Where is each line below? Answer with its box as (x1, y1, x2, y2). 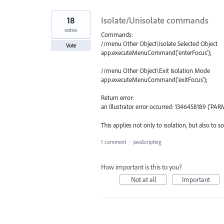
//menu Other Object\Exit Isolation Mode (101, 66, 210, 75)
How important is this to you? (101, 162, 182, 171)
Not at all (130, 174, 156, 184)
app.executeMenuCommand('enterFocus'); (101, 48, 211, 56)
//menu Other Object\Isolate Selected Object (101, 39, 217, 47)
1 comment (101, 138, 126, 145)
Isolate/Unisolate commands (101, 14, 208, 26)
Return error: (101, 93, 134, 102)
